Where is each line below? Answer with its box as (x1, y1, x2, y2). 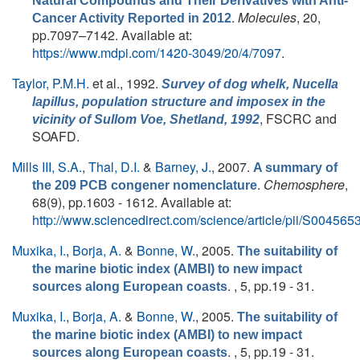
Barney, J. (155, 157, 211, 176)
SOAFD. (32, 127, 80, 145)
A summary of (253, 161, 337, 174)
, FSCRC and (260, 109, 337, 128)
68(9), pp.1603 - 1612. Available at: (32, 193, 231, 211)
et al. (89, 74, 120, 92)
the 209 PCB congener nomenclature (32, 178, 257, 192)
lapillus (32, 95, 76, 108)
